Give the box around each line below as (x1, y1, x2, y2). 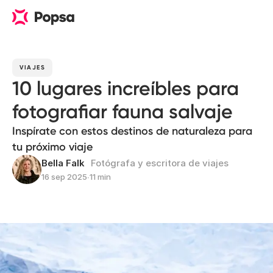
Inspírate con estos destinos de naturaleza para (12, 124, 252, 138)
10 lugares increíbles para (12, 77, 239, 100)
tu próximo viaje (12, 140, 93, 154)
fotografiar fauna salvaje (12, 100, 233, 123)
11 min (90, 172, 111, 182)
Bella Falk (41, 157, 85, 169)
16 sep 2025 (41, 172, 87, 182)
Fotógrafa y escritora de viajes (91, 157, 229, 169)
